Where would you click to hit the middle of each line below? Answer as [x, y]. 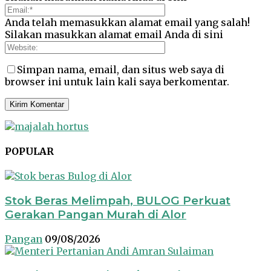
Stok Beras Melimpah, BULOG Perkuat [118, 200]
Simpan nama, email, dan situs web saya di [121, 69]
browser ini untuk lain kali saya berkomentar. [117, 81]
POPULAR [29, 151]
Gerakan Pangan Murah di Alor [96, 214]
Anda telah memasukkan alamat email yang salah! [127, 22]
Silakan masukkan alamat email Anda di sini [114, 34]
